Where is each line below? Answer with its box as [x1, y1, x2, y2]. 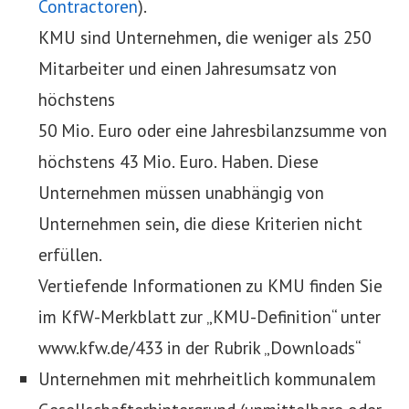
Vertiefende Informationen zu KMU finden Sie [38, 274, 383, 298]
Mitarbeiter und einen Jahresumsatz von [38, 57, 337, 80]
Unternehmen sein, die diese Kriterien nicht [38, 212, 362, 236]
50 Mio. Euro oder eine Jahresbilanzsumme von [38, 119, 387, 142]
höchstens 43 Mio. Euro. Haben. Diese [38, 150, 319, 173]
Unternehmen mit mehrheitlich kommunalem [38, 367, 376, 391]
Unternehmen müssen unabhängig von [38, 181, 324, 204]
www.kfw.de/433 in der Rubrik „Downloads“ [38, 336, 362, 360]
